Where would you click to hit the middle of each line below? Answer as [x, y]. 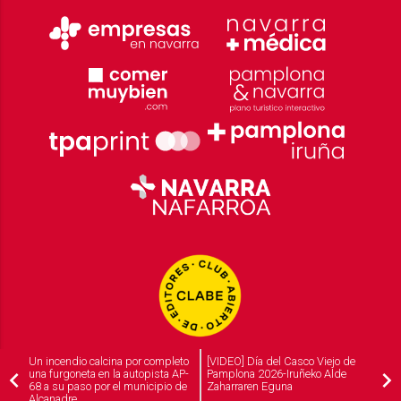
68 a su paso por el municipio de [108, 386]
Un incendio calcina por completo [109, 361]
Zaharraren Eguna [250, 386]
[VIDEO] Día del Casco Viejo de [282, 361]
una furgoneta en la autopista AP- [109, 373]
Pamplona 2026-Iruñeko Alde [277, 373]
